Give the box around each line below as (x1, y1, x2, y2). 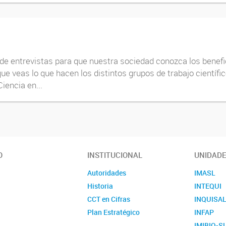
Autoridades (87, 167, 127, 178)
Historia (87, 181, 114, 191)
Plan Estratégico (87, 207, 140, 217)
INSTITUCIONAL (87, 149, 143, 160)
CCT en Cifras (87, 194, 131, 204)
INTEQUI (194, 181, 222, 191)
